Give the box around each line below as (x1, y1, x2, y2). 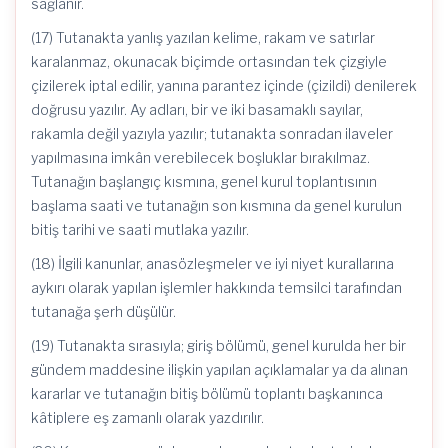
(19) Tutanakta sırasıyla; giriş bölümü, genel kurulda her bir (31, 337, 406, 354)
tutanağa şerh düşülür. (31, 303, 176, 320)
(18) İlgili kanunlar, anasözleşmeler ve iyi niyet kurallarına (31, 255, 394, 272)
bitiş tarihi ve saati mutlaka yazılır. (31, 221, 249, 238)
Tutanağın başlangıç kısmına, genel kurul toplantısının (31, 173, 377, 190)
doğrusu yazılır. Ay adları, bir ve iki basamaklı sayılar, (31, 101, 363, 118)
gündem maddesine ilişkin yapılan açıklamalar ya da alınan (31, 361, 408, 378)
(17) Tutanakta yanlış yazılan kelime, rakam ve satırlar (31, 29, 375, 46)
